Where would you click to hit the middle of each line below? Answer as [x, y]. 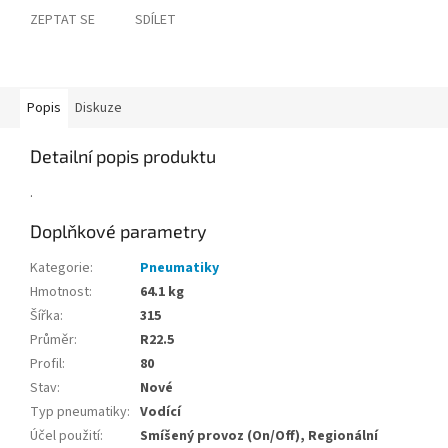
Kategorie [60, 268]
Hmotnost [59, 292]
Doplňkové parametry [118, 231]
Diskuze [98, 108]
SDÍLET [155, 20]
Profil [46, 364]
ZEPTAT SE [62, 20]
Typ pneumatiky [78, 412]
